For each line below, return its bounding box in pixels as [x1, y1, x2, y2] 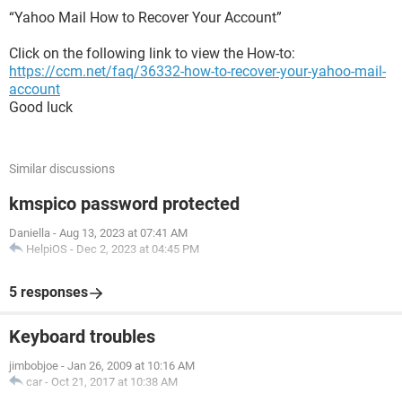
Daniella [9, 226, 50, 240]
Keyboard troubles [9, 326, 155, 347]
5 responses [9, 284, 88, 301]
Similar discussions [9, 162, 115, 176]
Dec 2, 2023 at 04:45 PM [76, 242, 199, 256]
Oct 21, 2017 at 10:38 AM [51, 375, 178, 389]
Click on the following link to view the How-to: [9, 45, 295, 62]
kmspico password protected [9, 193, 240, 214]
